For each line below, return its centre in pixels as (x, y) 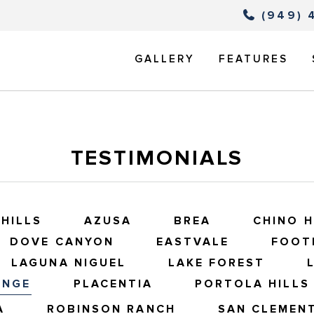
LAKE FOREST (217, 263)
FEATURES (253, 59)
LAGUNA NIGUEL (69, 263)
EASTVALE (193, 242)
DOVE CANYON (62, 242)
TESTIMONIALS (157, 158)
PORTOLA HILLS (252, 284)
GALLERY (165, 59)
